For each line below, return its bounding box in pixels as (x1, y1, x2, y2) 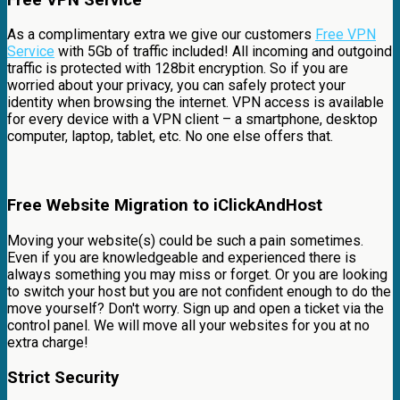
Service (7, 43, 54, 61)
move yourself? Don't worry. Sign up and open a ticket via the (7, 299, 384, 317)
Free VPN (315, 26, 376, 44)
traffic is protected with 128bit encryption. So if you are (7, 60, 348, 78)
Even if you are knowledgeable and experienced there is (7, 248, 356, 266)
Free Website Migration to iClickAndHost (7, 196, 322, 216)
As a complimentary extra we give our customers (7, 26, 315, 44)
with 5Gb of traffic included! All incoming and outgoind (54, 43, 392, 61)
